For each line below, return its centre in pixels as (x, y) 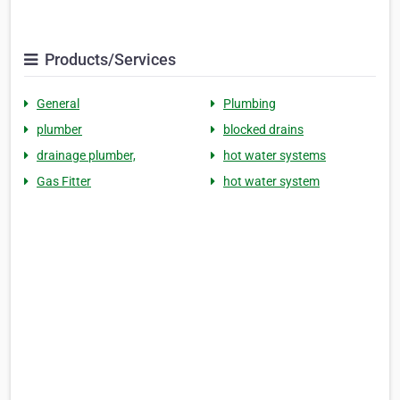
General (58, 104)
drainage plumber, (86, 156)
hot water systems (275, 156)
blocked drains (263, 130)
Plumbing (250, 104)
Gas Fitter (64, 182)
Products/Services (108, 60)
